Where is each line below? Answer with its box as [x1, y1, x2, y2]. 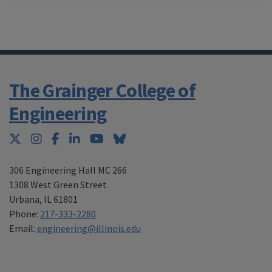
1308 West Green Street [9, 178, 107, 191]
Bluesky [125, 131, 165, 146]
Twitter [21, 131, 58, 146]
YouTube [103, 131, 148, 146]
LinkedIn [80, 131, 124, 146]
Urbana [9, 193, 39, 206]
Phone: [9, 208, 40, 220]
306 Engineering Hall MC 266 [9, 164, 127, 177]
